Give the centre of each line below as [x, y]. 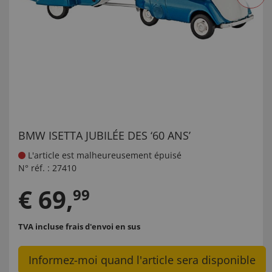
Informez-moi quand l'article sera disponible [142, 260]
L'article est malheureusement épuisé [104, 155]
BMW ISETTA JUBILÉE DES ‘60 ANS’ [104, 135]
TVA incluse [42, 227]
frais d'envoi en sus [103, 227]
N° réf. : [34, 168]
